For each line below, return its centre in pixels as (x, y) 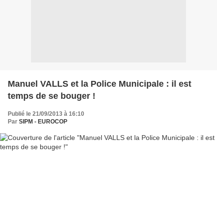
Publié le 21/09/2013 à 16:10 (46, 114)
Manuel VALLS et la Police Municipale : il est (100, 84)
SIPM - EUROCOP (43, 121)
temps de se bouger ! (52, 96)
